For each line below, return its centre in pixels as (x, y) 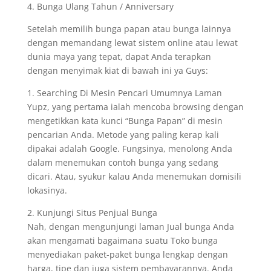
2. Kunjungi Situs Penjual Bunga (92, 213)
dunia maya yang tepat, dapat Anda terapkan (119, 57)
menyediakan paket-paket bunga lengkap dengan (127, 254)
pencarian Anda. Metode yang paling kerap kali (123, 135)
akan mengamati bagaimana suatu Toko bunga (122, 240)
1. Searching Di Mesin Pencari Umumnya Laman (124, 93)
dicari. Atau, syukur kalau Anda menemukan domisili (134, 176)
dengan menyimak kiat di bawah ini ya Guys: (117, 70)
